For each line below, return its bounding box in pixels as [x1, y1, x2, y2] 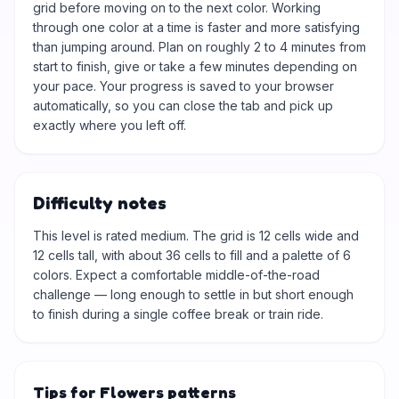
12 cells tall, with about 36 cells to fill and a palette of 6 [33, 248, 351, 263]
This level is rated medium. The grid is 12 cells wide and [33, 228, 359, 243]
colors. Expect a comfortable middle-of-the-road [33, 267, 320, 282]
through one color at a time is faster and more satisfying [33, 20, 360, 35]
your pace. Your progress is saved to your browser [33, 78, 334, 94]
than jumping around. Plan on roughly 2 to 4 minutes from [33, 39, 366, 54]
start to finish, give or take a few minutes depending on [33, 59, 357, 74]
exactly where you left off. [33, 118, 186, 133]
